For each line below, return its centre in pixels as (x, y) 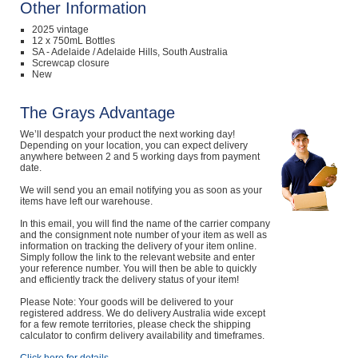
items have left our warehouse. (86, 201)
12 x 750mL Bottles (73, 41)
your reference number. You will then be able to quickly (138, 268)
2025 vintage (60, 30)
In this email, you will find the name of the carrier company (145, 224)
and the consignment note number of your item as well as (143, 235)
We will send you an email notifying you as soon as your (141, 190)
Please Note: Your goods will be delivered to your (126, 302)
